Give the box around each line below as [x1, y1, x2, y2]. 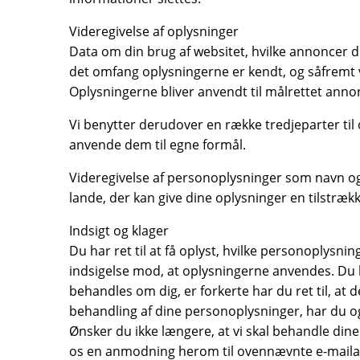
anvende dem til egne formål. [69, 136, 246, 153]
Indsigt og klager [69, 222, 169, 239]
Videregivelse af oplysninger [69, 22, 239, 40]
